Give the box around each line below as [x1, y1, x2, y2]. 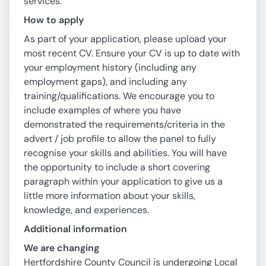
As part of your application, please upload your [24, 33, 227, 46]
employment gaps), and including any [24, 75, 187, 88]
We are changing [24, 242, 99, 255]
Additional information [24, 223, 127, 236]
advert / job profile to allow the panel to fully [24, 132, 216, 145]
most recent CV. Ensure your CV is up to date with [24, 47, 240, 60]
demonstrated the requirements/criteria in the [24, 118, 225, 131]
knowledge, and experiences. [24, 204, 149, 217]
